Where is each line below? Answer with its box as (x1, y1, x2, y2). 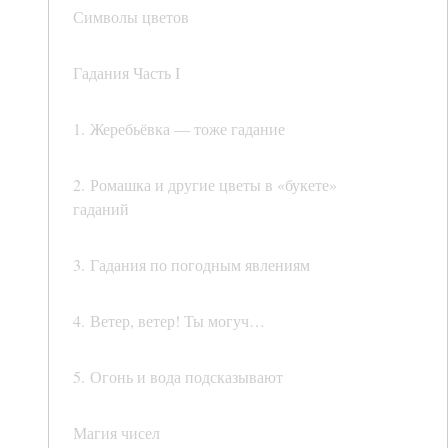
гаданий (73, 198, 129, 220)
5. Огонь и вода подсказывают (73, 366, 283, 388)
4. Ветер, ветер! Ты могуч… (73, 310, 265, 332)
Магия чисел (73, 422, 160, 444)
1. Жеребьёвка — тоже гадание (73, 118, 285, 140)
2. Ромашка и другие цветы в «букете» (73, 174, 337, 196)
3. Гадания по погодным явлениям (73, 254, 310, 276)
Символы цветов (73, 6, 189, 28)
